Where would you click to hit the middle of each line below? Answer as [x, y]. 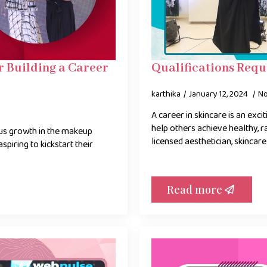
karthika [166, 94]
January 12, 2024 [219, 94]
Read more [195, 189]
